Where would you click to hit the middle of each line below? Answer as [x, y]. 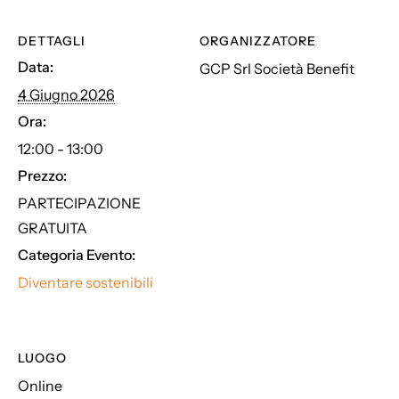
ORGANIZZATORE [258, 41]
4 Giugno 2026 [66, 94]
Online [40, 385]
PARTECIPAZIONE [79, 203]
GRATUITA [53, 228]
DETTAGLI [52, 41]
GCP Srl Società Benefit [277, 68]
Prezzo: [42, 175]
